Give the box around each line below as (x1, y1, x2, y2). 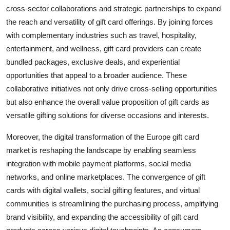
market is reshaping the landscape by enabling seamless (6, 145, 196, 155)
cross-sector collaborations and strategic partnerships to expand (6, 4, 221, 13)
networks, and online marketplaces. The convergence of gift (6, 172, 205, 181)
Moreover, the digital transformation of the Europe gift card (6, 132, 199, 141)
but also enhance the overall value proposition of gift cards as (6, 97, 209, 106)
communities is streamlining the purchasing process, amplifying (6, 199, 218, 208)
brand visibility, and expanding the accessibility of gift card (6, 212, 198, 221)
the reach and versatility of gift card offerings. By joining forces (6, 17, 213, 26)
